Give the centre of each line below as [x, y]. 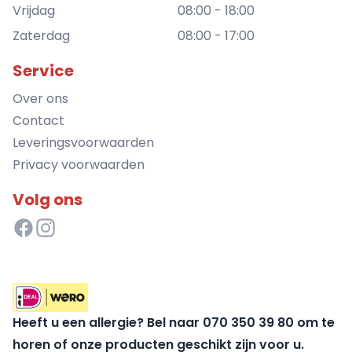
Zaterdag [41, 36]
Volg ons [48, 200]
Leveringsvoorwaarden [83, 143]
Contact [38, 121]
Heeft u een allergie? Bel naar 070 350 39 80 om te [174, 322]
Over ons [40, 99]
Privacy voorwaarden [79, 165]
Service [43, 71]
